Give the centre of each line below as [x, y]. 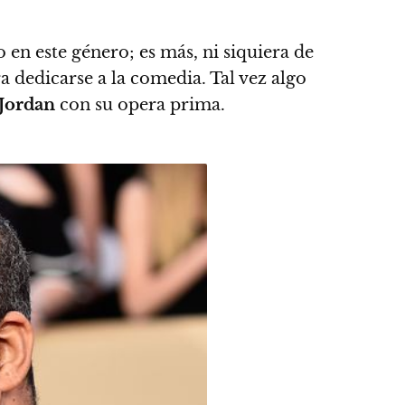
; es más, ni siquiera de [221, 52]
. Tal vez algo [254, 79]
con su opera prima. [140, 105]
